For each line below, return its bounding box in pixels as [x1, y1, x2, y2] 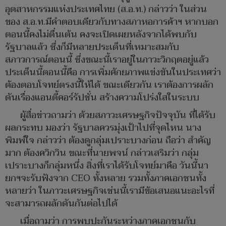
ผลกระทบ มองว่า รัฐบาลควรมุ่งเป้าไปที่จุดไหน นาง [5, 120, 201, 136]
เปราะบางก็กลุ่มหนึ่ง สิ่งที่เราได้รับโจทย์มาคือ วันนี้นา [5, 158, 208, 174]
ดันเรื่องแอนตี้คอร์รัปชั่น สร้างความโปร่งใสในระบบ [5, 90, 199, 106]
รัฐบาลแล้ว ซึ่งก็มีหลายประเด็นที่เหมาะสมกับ [5, 39, 179, 55]
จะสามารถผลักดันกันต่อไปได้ [5, 196, 118, 212]
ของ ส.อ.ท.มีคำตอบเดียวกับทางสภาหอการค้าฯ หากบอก [5, 14, 218, 30]
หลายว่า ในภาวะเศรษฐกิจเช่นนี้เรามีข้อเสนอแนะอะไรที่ [5, 183, 214, 199]
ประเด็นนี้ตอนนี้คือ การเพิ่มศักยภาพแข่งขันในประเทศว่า [5, 65, 221, 81]
